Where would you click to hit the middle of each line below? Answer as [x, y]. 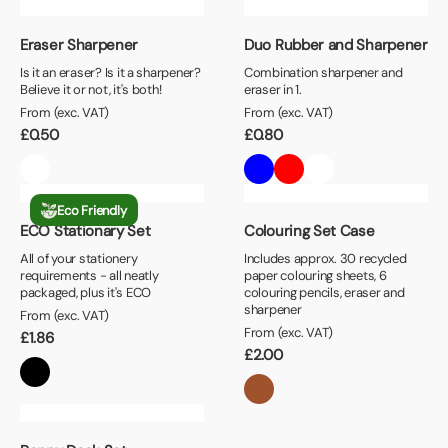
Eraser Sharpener [79, 45]
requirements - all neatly [89, 276]
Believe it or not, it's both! [91, 90]
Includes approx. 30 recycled [325, 259]
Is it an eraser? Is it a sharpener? [110, 73]
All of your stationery [79, 259]
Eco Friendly [92, 210]
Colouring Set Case [309, 231]
